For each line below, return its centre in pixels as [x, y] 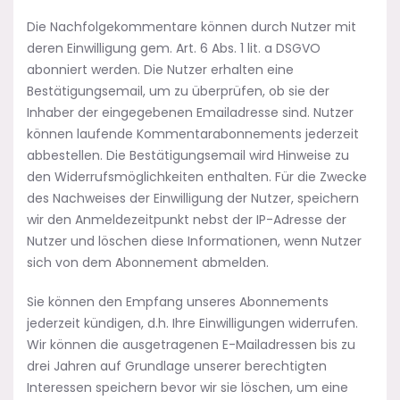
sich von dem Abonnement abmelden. [148, 262]
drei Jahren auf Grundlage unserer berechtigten [177, 366]
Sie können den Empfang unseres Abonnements [178, 302]
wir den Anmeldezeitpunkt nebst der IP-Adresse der [187, 220]
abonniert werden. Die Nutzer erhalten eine [160, 70]
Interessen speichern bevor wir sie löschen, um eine [187, 387]
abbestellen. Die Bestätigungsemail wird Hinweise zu [188, 155]
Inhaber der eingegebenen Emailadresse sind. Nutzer [190, 112]
